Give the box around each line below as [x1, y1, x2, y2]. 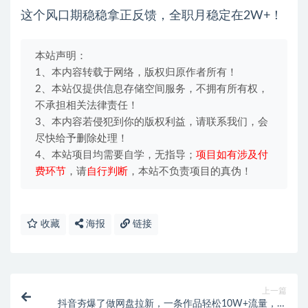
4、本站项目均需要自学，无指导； [35, 150, 196, 161]
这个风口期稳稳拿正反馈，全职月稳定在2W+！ [21, 10, 283, 23]
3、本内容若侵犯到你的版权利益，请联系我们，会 [35, 117, 268, 128]
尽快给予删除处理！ [35, 133, 128, 144]
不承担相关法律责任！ [35, 100, 138, 111]
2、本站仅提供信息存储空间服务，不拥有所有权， [35, 84, 268, 95]
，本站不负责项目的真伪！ [128, 166, 252, 177]
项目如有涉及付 [196, 150, 268, 161]
